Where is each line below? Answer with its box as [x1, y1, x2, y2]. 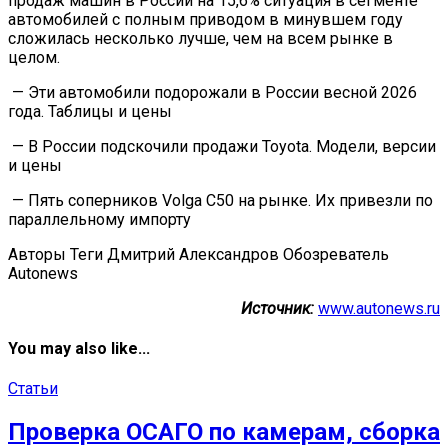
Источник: [241, 298, 314, 318]
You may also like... [8, 338, 150, 358]
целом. [8, 47, 60, 67]
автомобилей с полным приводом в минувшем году [8, 9, 403, 29]
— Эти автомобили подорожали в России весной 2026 [8, 82, 417, 102]
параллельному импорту [8, 209, 191, 229]
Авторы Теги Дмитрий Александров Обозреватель [8, 244, 389, 264]
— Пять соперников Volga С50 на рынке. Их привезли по [8, 190, 433, 210]
